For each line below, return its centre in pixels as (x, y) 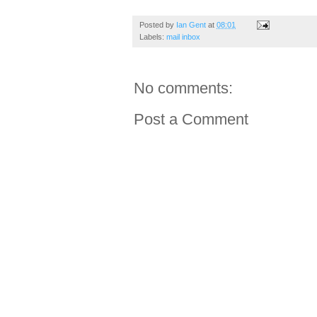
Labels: (153, 36)
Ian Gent (191, 24)
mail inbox (183, 36)
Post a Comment (191, 119)
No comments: (183, 88)
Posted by (158, 24)
